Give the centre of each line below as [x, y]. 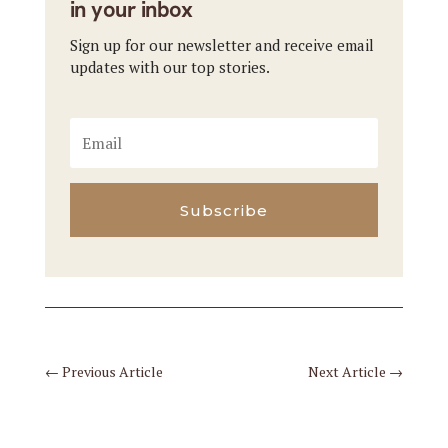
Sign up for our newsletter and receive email [221, 45]
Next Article [347, 372]
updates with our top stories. [169, 67]
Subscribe [223, 210]
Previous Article [112, 372]
